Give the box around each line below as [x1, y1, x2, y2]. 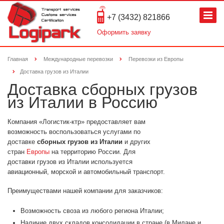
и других [122, 138, 150, 146]
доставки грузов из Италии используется [7, 158, 132, 166]
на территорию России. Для [49, 148, 135, 156]
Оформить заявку [97, 28, 151, 36]
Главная [7, 56, 28, 62]
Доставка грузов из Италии [20, 68, 88, 75]
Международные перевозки [43, 56, 113, 62]
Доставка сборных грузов [7, 80, 197, 99]
